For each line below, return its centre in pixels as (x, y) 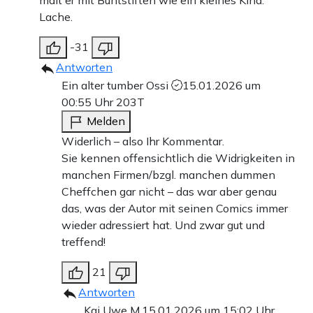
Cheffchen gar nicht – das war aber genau (169, 191)
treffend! (83, 242)
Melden (106, 121)
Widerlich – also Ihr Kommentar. (143, 141)
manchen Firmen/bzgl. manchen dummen (168, 175)
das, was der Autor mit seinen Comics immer (175, 208)
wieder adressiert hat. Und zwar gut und (163, 225)
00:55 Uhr (89, 102)
